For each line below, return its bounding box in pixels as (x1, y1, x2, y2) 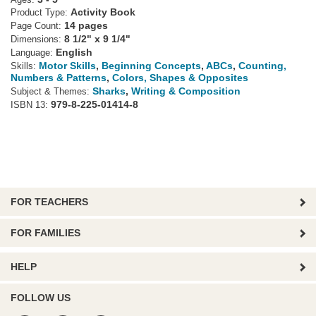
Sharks (92, 85, 126, 97)
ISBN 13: (11, 100, 48, 110)
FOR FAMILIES (11, 227, 80, 238)
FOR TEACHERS (11, 196, 88, 207)
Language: (11, 48, 56, 58)
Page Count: (11, 21, 64, 31)
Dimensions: (11, 35, 64, 44)
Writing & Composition (131, 85, 241, 97)
